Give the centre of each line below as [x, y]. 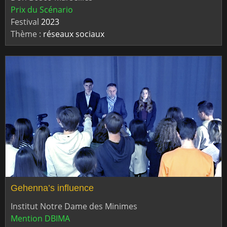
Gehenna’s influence [52, 188]
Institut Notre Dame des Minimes [74, 206]
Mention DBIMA [40, 218]
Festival [26, 22]
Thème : [27, 34]
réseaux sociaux [74, 34]
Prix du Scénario [42, 10]
